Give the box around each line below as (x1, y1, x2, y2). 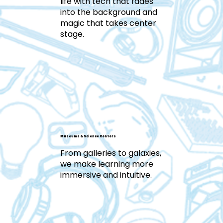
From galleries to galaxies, (60, 147, 161, 159)
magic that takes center (60, 17, 156, 29)
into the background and (60, 6, 157, 18)
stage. (60, 28, 84, 40)
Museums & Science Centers (60, 133, 116, 138)
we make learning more (60, 158, 153, 170)
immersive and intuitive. (60, 169, 152, 181)
